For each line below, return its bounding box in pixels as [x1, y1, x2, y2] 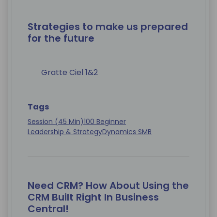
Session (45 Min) [28, 117, 84, 127]
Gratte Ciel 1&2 [41, 67, 98, 78]
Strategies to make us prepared [28, 20, 188, 34]
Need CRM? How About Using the [28, 179, 189, 193]
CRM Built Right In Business [28, 190, 159, 204]
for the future [28, 31, 94, 46]
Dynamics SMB [102, 127, 152, 137]
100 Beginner [84, 117, 126, 127]
